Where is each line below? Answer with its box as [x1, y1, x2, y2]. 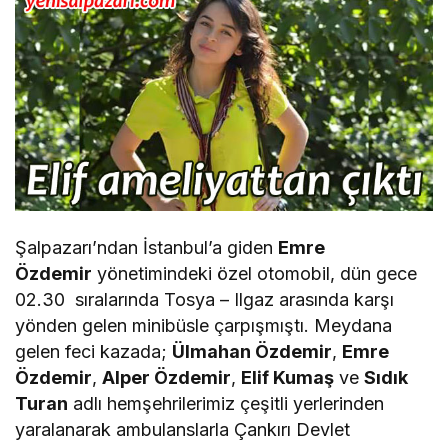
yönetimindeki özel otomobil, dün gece [92, 263, 418, 285]
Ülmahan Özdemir [172, 341, 333, 363]
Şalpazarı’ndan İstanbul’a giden [15, 237, 279, 259]
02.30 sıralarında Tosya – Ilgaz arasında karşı [15, 289, 395, 311]
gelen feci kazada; [15, 341, 173, 363]
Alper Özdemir [102, 367, 232, 389]
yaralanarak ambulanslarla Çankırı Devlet [15, 419, 351, 441]
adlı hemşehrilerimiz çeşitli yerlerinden [68, 393, 385, 415]
